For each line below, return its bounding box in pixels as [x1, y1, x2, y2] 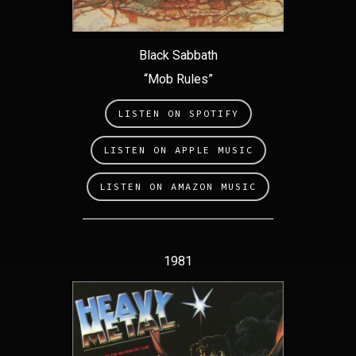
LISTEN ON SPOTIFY [117, 106, 239, 119]
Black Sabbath [138, 47, 218, 63]
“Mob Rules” [143, 71, 213, 87]
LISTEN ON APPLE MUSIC [103, 143, 253, 156]
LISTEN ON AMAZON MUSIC [99, 180, 257, 192]
